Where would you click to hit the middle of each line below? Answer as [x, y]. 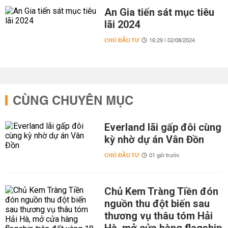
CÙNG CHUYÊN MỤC [73, 101]
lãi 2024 [122, 24]
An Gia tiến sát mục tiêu [159, 12]
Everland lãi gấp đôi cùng [163, 127]
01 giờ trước [164, 156]
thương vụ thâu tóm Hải [158, 216]
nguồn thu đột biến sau [157, 204]
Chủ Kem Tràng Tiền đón [161, 191]
